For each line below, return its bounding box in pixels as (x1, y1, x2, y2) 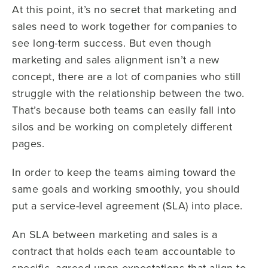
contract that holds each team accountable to (12, 243, 235, 258)
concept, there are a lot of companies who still (12, 68, 241, 84)
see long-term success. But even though (12, 35, 211, 50)
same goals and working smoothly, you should (12, 181, 240, 196)
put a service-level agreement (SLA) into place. (12, 197, 243, 213)
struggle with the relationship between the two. (12, 85, 245, 100)
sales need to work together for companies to (12, 18, 237, 33)
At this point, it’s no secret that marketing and (12, 1, 236, 17)
